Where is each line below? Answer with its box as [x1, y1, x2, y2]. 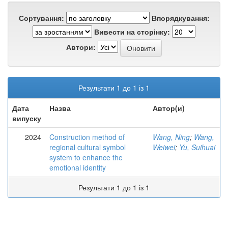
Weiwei [153, 142, 175, 152]
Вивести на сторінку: [94, 26, 170, 37]
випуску [12, 113, 41, 123]
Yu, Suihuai [179, 142, 215, 152]
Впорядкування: [151, 13, 210, 23]
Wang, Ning [153, 132, 190, 142]
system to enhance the [49, 152, 123, 162]
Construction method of [49, 132, 125, 142]
